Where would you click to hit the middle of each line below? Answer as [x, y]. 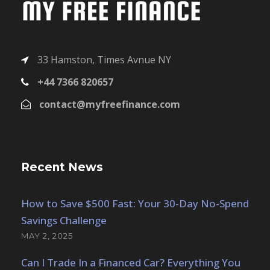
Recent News [62, 167]
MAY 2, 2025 [47, 235]
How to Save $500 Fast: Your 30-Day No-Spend [135, 203]
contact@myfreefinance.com [110, 104]
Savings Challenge [64, 220]
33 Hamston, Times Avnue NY [103, 59]
